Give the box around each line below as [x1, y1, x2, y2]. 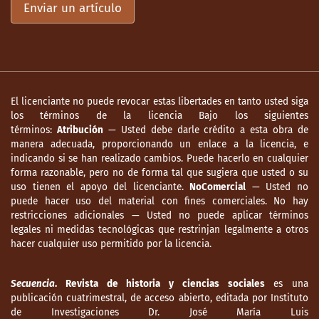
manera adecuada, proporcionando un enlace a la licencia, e [11, 138, 308, 151]
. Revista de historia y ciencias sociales [55, 278, 265, 291]
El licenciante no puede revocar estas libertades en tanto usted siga [11, 95, 308, 108]
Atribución [56, 124, 103, 137]
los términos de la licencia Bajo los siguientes [11, 110, 308, 122]
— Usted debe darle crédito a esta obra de [103, 124, 309, 137]
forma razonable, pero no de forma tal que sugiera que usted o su [11, 167, 308, 179]
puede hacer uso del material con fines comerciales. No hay [11, 195, 308, 208]
